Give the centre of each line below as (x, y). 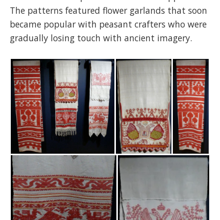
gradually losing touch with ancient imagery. (101, 38)
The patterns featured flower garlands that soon (109, 11)
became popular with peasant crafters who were (108, 24)
